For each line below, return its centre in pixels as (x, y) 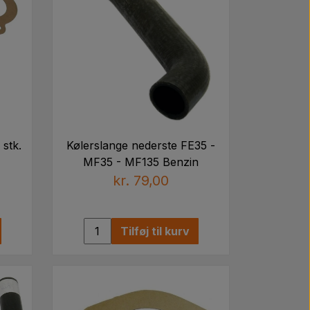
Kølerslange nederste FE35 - (141, 145)
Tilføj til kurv (155, 231)
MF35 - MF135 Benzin (141, 162)
